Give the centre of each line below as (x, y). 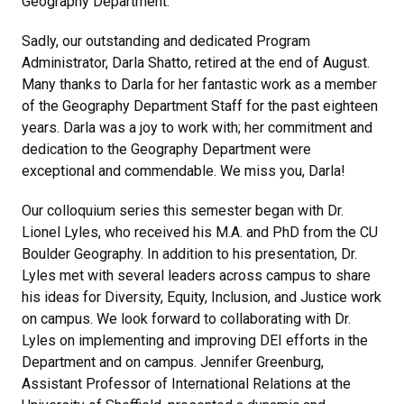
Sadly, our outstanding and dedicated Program (166, 41)
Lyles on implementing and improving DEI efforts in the (195, 340)
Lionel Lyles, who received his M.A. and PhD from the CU (200, 232)
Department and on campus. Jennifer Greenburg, (173, 362)
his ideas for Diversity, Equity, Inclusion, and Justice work (202, 297)
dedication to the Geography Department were (166, 149)
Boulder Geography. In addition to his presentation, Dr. (189, 254)
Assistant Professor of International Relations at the (186, 384)
